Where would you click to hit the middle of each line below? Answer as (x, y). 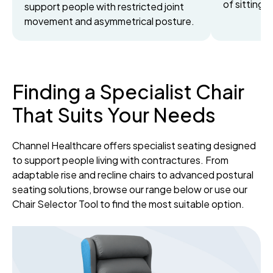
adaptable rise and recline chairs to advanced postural (133, 175)
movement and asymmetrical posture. (109, 21)
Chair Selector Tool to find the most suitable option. (128, 204)
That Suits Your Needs (114, 115)
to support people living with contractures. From (120, 160)
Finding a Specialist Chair (128, 92)
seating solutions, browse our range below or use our (130, 190)
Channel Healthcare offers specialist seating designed (134, 146)
